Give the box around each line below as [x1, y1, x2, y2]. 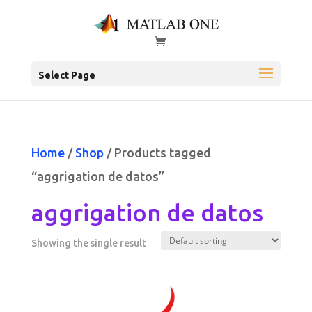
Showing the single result [31, 237, 146, 249]
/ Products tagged [103, 146, 211, 160]
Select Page [38, 70, 95, 81]
